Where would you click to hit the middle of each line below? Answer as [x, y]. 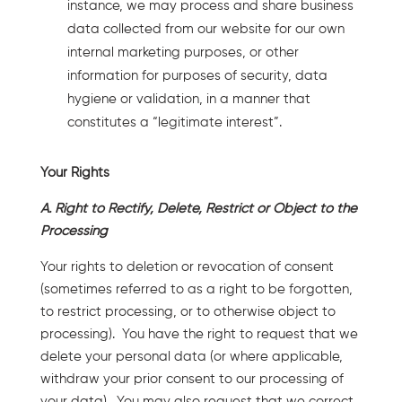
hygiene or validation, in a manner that [188, 99]
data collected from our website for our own [205, 29]
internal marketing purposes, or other [183, 52]
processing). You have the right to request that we [199, 334]
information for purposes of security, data [197, 75]
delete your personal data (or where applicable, [191, 356]
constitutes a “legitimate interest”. [174, 122]
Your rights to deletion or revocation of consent [187, 267]
